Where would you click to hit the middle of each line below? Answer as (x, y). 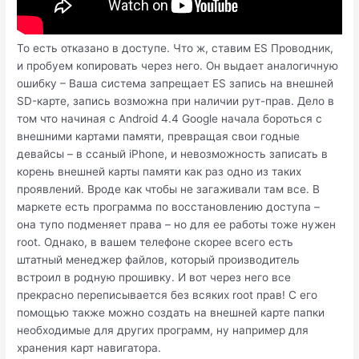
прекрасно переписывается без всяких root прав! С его (167, 294)
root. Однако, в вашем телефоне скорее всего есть (155, 242)
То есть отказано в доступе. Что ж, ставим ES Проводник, (175, 48)
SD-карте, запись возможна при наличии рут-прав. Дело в (176, 101)
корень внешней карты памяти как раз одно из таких (159, 171)
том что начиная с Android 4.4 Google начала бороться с (170, 118)
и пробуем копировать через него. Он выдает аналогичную (178, 65)
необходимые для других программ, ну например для (163, 330)
